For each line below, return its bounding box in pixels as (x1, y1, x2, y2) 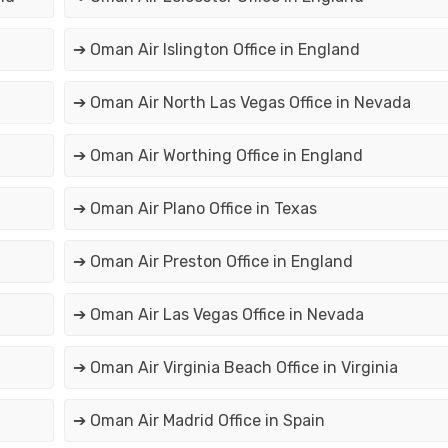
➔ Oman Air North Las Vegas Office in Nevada (72, 93, 411, 113)
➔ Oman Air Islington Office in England (72, 40, 360, 60)
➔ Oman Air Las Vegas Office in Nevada (72, 305, 364, 325)
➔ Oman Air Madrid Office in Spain (72, 411, 325, 431)
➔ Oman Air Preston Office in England (72, 252, 353, 272)
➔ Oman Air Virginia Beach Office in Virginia (72, 358, 398, 378)
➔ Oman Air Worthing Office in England (72, 146, 363, 166)
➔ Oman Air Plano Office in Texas (72, 199, 317, 219)
